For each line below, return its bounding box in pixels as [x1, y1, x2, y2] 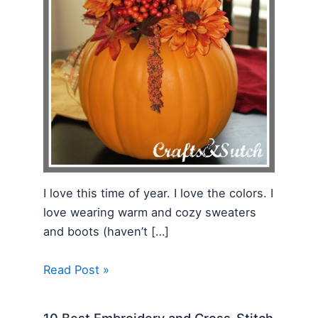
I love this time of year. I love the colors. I [43, 186, 274, 201]
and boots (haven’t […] [43, 224, 170, 239]
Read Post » [43, 262, 110, 277]
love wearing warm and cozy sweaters [43, 205, 257, 220]
